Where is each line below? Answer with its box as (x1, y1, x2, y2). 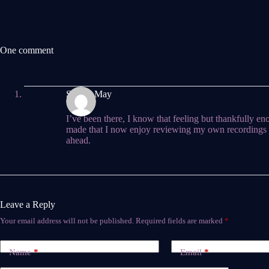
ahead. (66, 135, 91, 145)
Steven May (66, 88, 112, 99)
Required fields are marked (136, 216, 225, 225)
